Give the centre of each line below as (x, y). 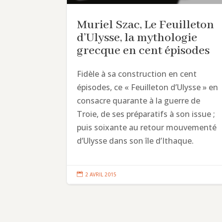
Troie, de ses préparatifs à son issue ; (146, 114)
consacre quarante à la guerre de (139, 101)
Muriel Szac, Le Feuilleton (146, 25)
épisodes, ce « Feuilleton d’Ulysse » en (148, 87)
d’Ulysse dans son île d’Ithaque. (136, 141)
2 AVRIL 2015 (101, 175)
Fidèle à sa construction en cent (137, 74)
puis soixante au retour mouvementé (147, 128)
